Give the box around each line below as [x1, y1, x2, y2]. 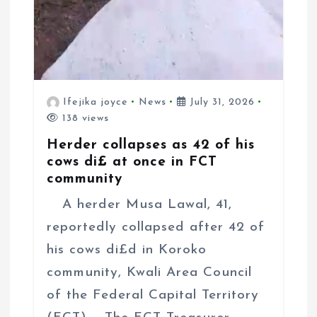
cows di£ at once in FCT [46, 154, 217, 169]
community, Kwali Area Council [46, 265, 252, 279]
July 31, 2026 [186, 96, 255, 108]
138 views [58, 113, 109, 124]
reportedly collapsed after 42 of [46, 220, 265, 234]
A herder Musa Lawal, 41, [52, 197, 232, 212]
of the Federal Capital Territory [46, 288, 259, 302]
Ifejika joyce [63, 96, 129, 108]
